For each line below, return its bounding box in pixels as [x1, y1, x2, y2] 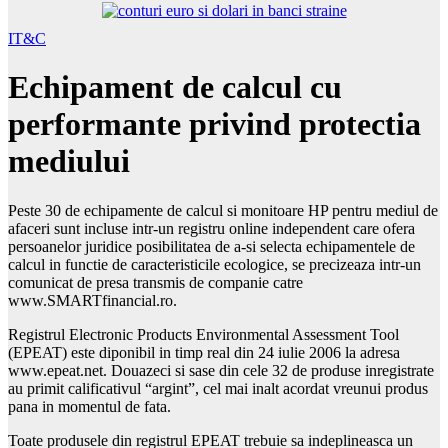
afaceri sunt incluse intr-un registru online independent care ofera [8, 219, 415, 237]
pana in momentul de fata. [8, 397, 171, 415]
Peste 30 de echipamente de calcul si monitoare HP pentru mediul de [8, 201, 438, 219]
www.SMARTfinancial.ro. [8, 291, 177, 309]
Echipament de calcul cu [8, 69, 342, 106]
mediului [8, 143, 130, 180]
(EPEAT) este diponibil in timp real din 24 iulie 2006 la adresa [8, 343, 400, 361]
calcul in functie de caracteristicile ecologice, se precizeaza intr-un [8, 255, 421, 273]
